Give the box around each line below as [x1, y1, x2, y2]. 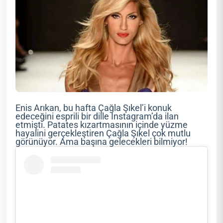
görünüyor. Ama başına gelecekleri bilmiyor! [15, 137, 188, 147]
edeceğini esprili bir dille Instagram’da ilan [15, 111, 179, 122]
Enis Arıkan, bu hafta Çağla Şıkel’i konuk [15, 103, 172, 113]
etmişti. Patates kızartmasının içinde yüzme [15, 120, 188, 130]
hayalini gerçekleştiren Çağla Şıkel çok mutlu [15, 128, 191, 139]
